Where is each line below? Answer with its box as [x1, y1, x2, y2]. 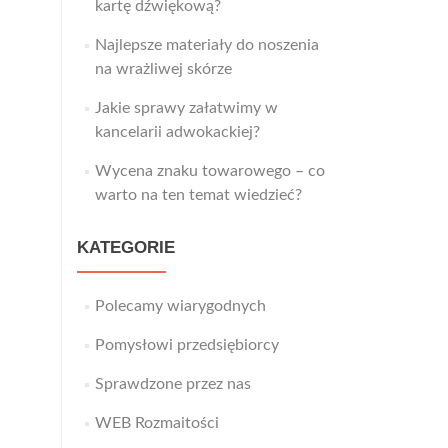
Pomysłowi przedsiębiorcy [94, 337, 279, 353]
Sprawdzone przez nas [94, 376, 251, 392]
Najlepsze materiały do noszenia [94, 37, 319, 53]
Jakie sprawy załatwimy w [94, 100, 278, 116]
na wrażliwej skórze [94, 61, 232, 77]
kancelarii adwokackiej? [94, 124, 260, 140]
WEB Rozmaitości [94, 415, 219, 431]
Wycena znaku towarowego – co [94, 163, 325, 179]
